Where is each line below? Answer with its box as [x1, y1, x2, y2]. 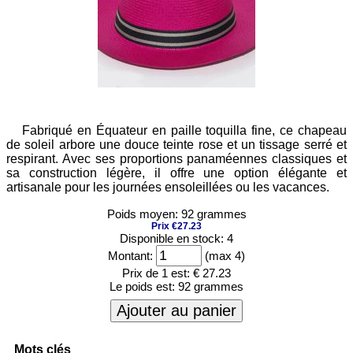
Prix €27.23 [151, 221, 202, 232]
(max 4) [202, 249, 245, 262]
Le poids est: [110, 280, 178, 293]
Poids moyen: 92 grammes [106, 207, 247, 221]
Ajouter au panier [117, 302, 236, 319]
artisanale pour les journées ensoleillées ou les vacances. [6, 180, 329, 194]
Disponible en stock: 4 [120, 232, 233, 245]
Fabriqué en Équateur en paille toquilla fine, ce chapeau [22, 124, 347, 137]
